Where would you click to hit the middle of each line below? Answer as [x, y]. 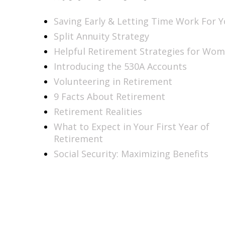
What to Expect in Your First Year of [132, 126]
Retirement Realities [98, 111]
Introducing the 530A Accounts [120, 66]
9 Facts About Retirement [109, 96]
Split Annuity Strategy [101, 36]
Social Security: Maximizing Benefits [131, 153]
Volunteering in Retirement [113, 81]
